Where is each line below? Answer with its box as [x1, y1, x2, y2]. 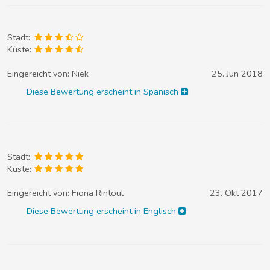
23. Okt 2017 [210, 187, 263, 199]
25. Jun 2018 [212, 67, 263, 80]
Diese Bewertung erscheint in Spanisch [27, 85, 181, 98]
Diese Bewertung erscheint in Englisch [27, 205, 179, 218]
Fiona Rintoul [72, 187, 124, 199]
